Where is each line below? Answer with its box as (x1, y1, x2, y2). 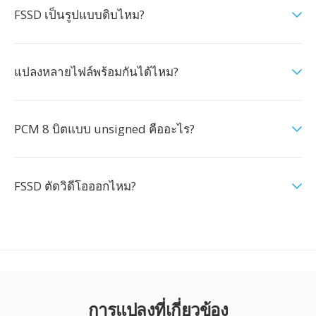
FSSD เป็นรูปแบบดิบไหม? (14, 6, 145, 23)
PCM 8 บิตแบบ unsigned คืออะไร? (14, 121, 195, 137)
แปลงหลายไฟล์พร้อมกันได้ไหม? (14, 63, 178, 80)
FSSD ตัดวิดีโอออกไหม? (14, 178, 136, 194)
